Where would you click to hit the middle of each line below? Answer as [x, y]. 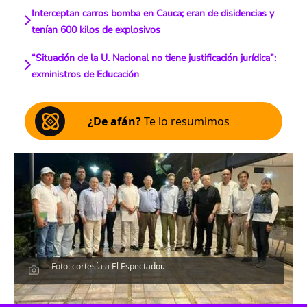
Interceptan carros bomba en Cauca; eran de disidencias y [152, 13]
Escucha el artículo [153, 295]
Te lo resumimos [185, 121]
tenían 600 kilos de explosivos [96, 30]
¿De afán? [114, 121]
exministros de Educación [85, 74]
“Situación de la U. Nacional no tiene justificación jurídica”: [154, 58]
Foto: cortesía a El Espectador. [108, 267]
